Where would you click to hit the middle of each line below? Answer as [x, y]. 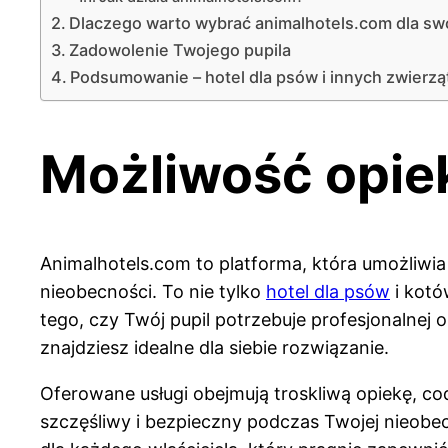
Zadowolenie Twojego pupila [180, 50]
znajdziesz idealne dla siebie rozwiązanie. [217, 347]
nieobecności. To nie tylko [153, 291]
